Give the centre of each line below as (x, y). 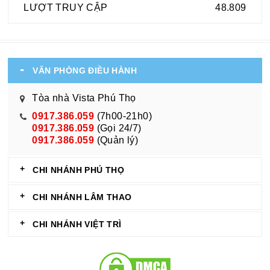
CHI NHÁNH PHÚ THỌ (79, 170)
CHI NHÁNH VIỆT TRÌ (77, 224)
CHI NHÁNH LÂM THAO (82, 197)
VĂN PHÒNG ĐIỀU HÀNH (85, 71)
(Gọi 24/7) (118, 128)
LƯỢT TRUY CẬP (66, 8)
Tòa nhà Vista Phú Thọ (84, 98)
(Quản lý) (116, 140)
